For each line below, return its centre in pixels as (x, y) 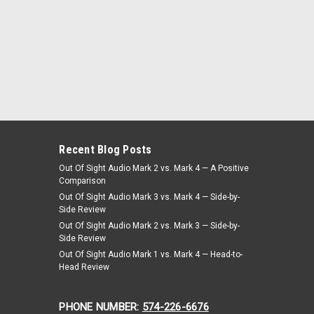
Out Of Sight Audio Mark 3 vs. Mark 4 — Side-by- (150, 197)
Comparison (83, 181)
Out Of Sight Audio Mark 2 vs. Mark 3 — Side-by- (150, 226)
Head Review (84, 267)
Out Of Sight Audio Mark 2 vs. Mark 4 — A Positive (154, 168)
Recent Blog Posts (105, 150)
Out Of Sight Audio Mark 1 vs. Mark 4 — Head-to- (151, 254)
